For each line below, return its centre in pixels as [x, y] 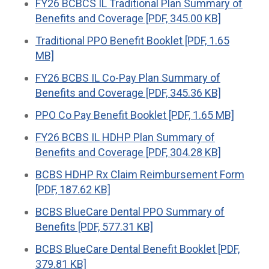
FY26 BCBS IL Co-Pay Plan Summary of [128, 78]
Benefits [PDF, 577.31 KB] [94, 227]
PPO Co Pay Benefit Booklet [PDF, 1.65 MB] [135, 115]
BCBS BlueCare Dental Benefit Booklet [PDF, [138, 249]
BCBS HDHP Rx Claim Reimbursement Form [140, 175]
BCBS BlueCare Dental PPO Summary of [130, 212]
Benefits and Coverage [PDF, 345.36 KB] [128, 93]
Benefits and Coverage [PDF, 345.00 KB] [128, 19]
